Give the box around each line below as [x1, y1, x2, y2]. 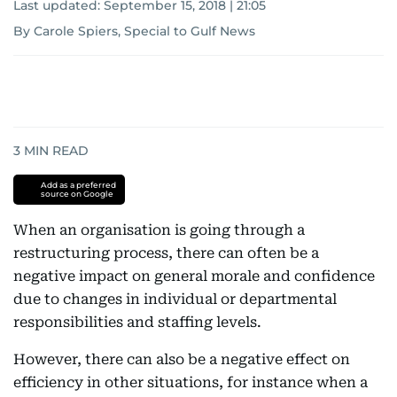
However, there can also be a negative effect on [13, 351, 350, 368]
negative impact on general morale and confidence [13, 268, 375, 284]
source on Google [40, 189, 113, 198]
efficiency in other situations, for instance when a [13, 374, 368, 391]
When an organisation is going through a [13, 222, 305, 238]
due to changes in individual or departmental [13, 291, 337, 307]
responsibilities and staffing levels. [13, 314, 261, 331]
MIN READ [20, 143, 89, 159]
